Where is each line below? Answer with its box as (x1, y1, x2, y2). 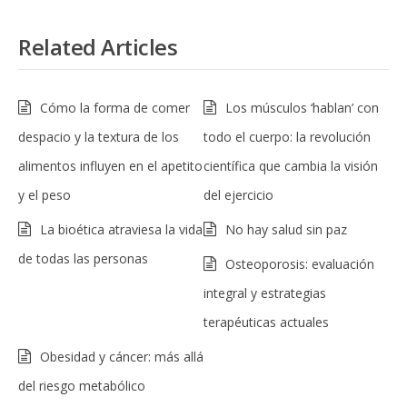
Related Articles (18, 31, 177, 62)
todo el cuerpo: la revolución (203, 127, 371, 145)
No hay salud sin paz (225, 220, 347, 238)
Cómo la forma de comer (40, 98, 190, 116)
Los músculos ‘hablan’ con (225, 98, 379, 116)
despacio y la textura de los (18, 127, 179, 145)
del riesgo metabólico (18, 376, 145, 394)
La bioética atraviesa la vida (40, 220, 203, 238)
